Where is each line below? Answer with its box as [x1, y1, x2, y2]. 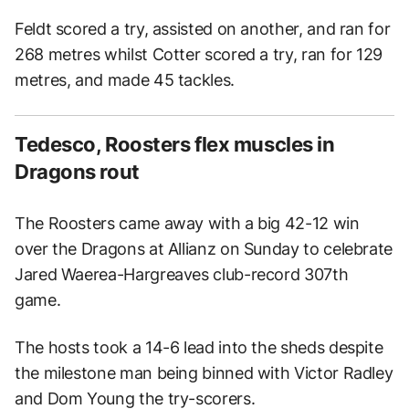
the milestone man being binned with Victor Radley [15, 362, 393, 383]
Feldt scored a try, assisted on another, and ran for [15, 18, 391, 38]
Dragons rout [15, 159, 140, 184]
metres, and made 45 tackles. [15, 69, 235, 89]
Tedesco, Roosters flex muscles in [15, 131, 335, 156]
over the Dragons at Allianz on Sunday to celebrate [15, 238, 393, 258]
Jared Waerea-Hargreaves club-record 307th [15, 264, 349, 284]
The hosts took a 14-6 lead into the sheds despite [15, 337, 383, 357]
